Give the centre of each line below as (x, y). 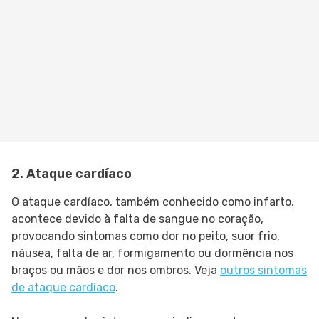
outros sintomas (263, 271)
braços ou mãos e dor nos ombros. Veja (116, 271)
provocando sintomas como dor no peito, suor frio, (146, 236)
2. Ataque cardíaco (72, 174)
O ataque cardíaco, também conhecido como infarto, (153, 202)
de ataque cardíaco (63, 288)
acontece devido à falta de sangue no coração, (137, 219)
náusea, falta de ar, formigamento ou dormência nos (152, 253)
